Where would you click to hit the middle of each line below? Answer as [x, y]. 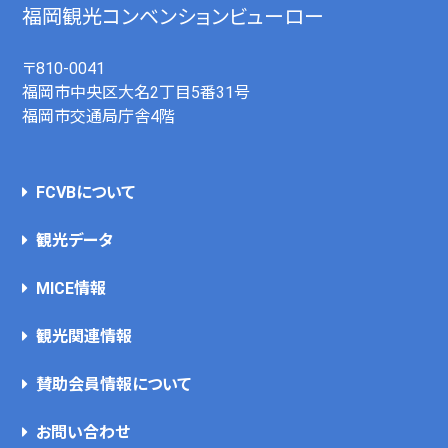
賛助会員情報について [114, 385]
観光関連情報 [84, 337]
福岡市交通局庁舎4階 [99, 117]
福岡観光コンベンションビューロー [173, 17]
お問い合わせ [83, 433]
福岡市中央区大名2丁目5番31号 [136, 93]
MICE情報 [71, 289]
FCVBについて [86, 193]
